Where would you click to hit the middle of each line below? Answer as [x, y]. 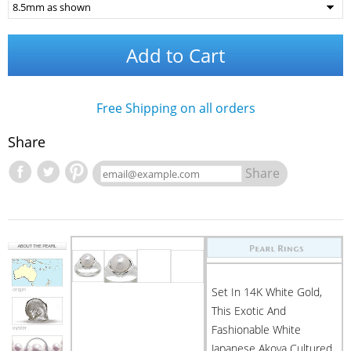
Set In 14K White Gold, [267, 292]
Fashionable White [256, 329]
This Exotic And [249, 311]
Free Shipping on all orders [175, 108]
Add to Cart [175, 55]
